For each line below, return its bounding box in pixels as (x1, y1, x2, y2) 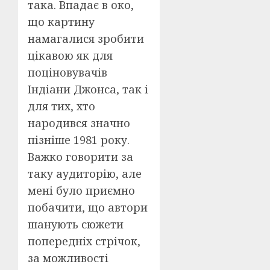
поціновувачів (28, 65, 107, 80)
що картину (28, 14, 95, 30)
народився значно (28, 116, 130, 131)
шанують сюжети (28, 217, 124, 232)
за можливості (28, 251, 108, 266)
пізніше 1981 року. (28, 133, 130, 148)
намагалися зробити (28, 31, 144, 46)
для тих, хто (28, 99, 95, 114)
